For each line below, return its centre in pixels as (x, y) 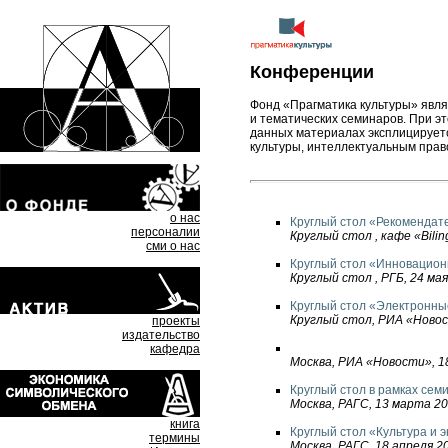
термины (174, 438)
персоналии (165, 232)
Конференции (312, 72)
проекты (176, 321)
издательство (161, 335)
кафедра (175, 349)
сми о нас (173, 246)
